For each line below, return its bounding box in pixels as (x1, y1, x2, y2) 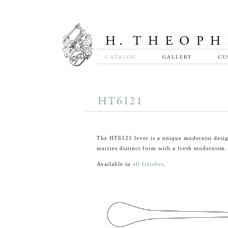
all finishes (132, 161, 164, 167)
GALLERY (162, 53, 192, 60)
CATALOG (105, 53, 136, 60)
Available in (96, 161, 133, 167)
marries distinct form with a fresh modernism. (96, 145, 227, 151)
